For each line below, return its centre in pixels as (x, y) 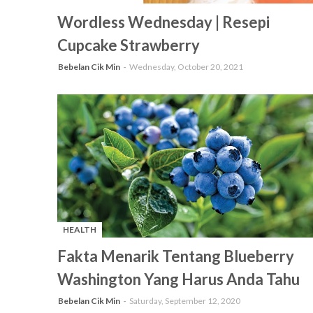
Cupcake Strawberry (129, 45)
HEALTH (80, 230)
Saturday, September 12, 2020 (185, 301)
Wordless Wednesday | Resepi (163, 22)
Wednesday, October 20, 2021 (186, 67)
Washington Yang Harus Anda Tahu (179, 279)
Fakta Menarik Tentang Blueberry (176, 256)
